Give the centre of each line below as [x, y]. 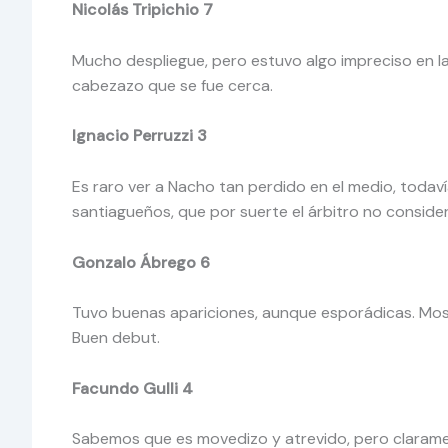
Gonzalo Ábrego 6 [143, 262]
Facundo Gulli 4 [134, 388]
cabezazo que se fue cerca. [172, 85]
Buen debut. [116, 338]
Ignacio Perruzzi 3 [141, 136]
